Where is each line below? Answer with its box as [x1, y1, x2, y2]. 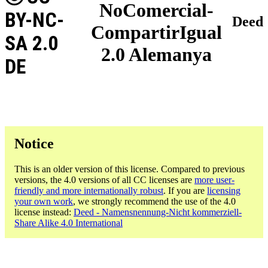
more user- [194, 174, 234, 185]
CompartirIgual [90, 22, 222, 44]
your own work [14, 196, 73, 206]
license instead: [14, 206, 74, 217]
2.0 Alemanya [100, 44, 212, 66]
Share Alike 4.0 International [14, 217, 123, 228]
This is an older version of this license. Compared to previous [14, 163, 245, 174]
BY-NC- [5, 8, 64, 32]
